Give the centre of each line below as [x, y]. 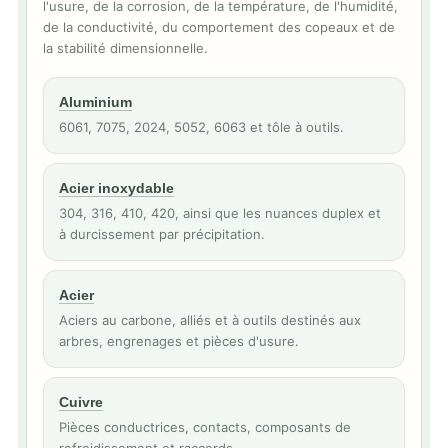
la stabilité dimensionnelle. [125, 48]
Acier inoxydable [116, 188]
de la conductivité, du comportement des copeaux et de [219, 27]
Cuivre [81, 402]
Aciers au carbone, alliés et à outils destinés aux [210, 320]
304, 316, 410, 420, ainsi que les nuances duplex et [220, 213]
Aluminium [95, 102]
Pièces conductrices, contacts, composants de [205, 427]
